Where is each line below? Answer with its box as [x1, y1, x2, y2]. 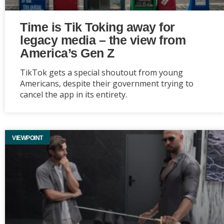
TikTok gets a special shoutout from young [20, 67, 183, 78]
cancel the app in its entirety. [20, 89, 127, 100]
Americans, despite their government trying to [20, 78, 193, 89]
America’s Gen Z [20, 46, 114, 60]
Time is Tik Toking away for [20, 20, 175, 34]
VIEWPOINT [12, 134, 43, 141]
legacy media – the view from [20, 33, 185, 47]
